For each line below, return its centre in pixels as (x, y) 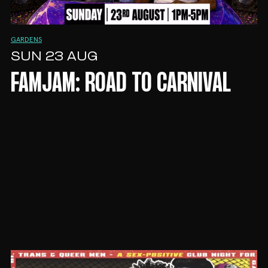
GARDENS (26, 40)
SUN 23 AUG (54, 57)
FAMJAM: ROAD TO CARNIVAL (121, 84)
